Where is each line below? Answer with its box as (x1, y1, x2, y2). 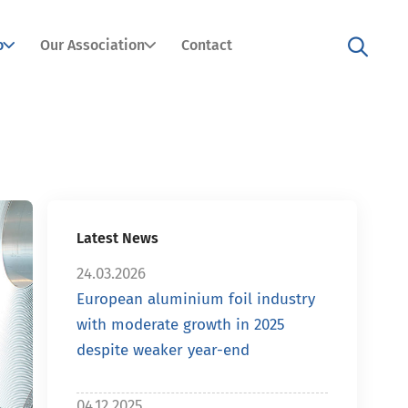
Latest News (76, 229, 158, 247)
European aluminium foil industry (76, 290, 315, 309)
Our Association (39, 36, 145, 54)
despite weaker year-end (76, 341, 250, 360)
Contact (180, 36, 232, 54)
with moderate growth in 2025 (76, 315, 285, 334)
